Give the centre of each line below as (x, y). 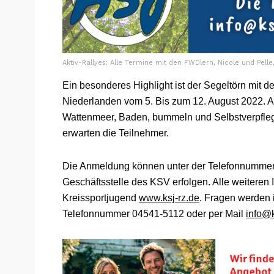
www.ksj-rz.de (169, 198)
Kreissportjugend (101, 198)
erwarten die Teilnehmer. (116, 133)
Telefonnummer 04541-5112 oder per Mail (154, 213)
